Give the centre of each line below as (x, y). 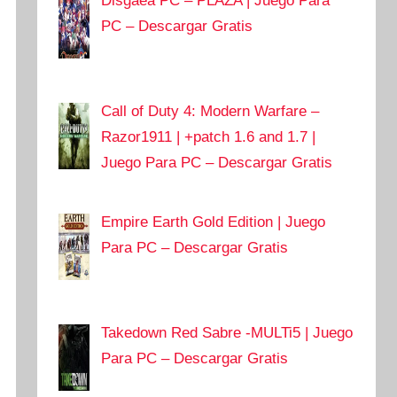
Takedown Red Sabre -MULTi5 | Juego (227, 332)
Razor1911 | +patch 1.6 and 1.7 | (209, 136)
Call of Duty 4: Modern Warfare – (210, 111)
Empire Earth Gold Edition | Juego (214, 222)
